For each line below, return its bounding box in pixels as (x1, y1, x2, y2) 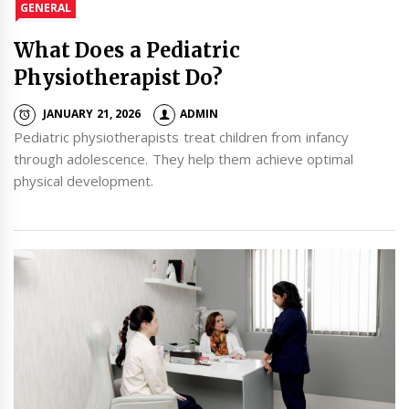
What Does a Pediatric (14, 37, 240, 63)
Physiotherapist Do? (14, 64, 224, 90)
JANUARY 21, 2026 (43, 106, 141, 122)
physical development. (14, 171, 154, 190)
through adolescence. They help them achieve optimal (14, 149, 353, 168)
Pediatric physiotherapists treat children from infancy (14, 127, 349, 146)
